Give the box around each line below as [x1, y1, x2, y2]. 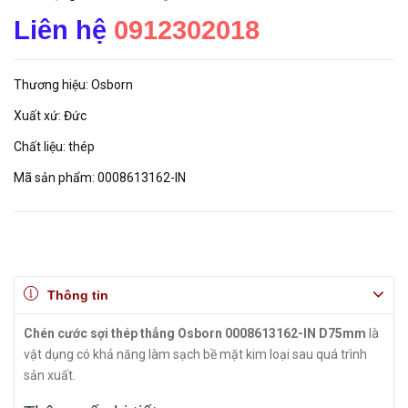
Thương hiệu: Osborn [14, 77, 133, 92]
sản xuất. [24, 368, 76, 382]
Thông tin [47, 288, 108, 302]
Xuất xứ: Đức [14, 108, 87, 123]
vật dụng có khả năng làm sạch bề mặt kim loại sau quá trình [24, 347, 367, 362]
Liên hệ [14, 15, 114, 45]
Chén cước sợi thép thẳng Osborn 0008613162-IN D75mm [24, 326, 366, 341]
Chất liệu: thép [14, 139, 95, 154]
